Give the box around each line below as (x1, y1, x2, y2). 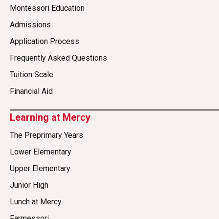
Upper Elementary (10, 164, 70, 174)
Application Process (10, 37, 79, 46)
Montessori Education (10, 3, 85, 13)
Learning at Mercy (10, 111, 90, 124)
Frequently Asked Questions (10, 53, 107, 63)
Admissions (10, 20, 51, 30)
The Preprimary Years (10, 131, 83, 140)
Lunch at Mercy (10, 197, 62, 207)
